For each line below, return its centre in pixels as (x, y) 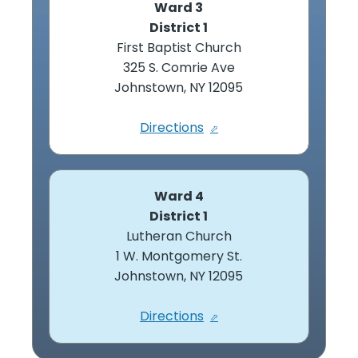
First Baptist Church (179, 47)
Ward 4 (179, 196)
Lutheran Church (179, 236)
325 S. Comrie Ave (179, 67)
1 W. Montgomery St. (179, 256)
